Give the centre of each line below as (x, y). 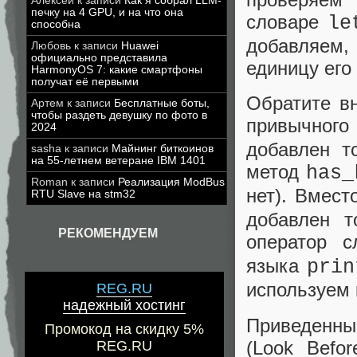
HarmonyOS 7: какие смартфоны (117, 70)
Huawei (140, 46)
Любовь (51, 46)
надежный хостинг (124, 306)
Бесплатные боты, (162, 103)
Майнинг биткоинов (163, 149)
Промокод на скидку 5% (124, 330)
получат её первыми (85, 82)
